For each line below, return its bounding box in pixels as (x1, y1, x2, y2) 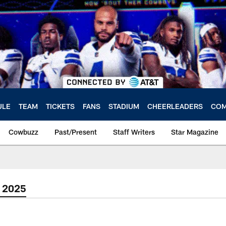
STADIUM (108, 101, 139, 110)
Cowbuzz (9, 128, 38, 136)
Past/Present (54, 128, 97, 136)
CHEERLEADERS (147, 101, 203, 110)
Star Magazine (171, 128, 218, 136)
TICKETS (46, 101, 75, 110)
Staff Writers (113, 128, 155, 136)
